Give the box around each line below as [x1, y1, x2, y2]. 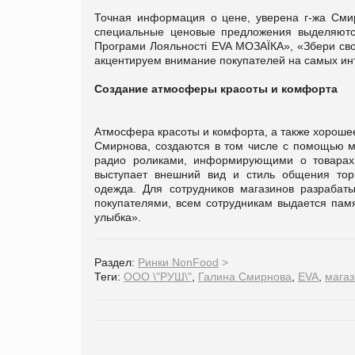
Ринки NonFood [138, 255, 219, 269]
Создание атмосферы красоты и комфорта [94, 82, 338, 95]
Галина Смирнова [198, 269, 292, 283]
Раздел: [94, 255, 138, 269]
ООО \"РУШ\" [124, 269, 192, 283]
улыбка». [94, 210, 141, 223]
